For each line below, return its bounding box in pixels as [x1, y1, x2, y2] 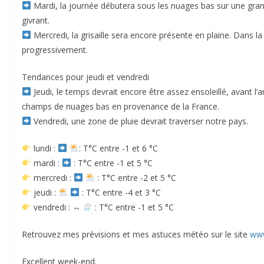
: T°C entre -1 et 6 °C [78, 142, 158, 154]
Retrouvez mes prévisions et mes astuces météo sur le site [22, 228, 250, 240]
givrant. [22, 14, 49, 26]
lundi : [31, 142, 58, 154]
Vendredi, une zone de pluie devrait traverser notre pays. [31, 115, 248, 127]
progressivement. [22, 44, 88, 55]
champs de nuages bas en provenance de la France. [22, 100, 219, 112]
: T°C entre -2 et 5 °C [94, 171, 176, 183]
